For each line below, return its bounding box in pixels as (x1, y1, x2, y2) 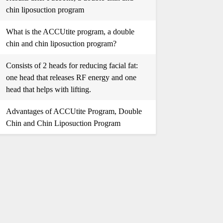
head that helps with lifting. (5, 85, 91, 94)
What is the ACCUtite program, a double (5, 27, 134, 36)
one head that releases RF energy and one (5, 73, 136, 82)
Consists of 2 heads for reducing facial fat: (5, 61, 138, 70)
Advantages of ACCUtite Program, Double (5, 107, 142, 115)
